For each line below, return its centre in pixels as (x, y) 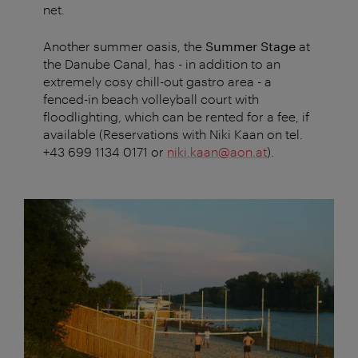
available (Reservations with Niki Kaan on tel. (173, 134)
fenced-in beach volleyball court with (151, 99)
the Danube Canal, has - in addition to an (162, 64)
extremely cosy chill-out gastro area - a (157, 82)
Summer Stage (251, 46)
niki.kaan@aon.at (217, 152)
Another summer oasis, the (124, 46)
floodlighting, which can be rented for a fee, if (176, 117)
